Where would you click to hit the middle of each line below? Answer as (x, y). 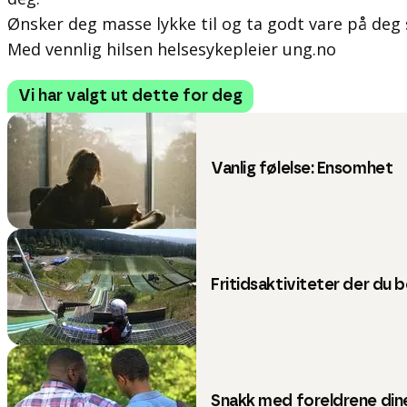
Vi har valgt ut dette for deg (130, 96)
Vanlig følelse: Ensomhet (302, 169)
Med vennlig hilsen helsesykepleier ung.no (172, 49)
